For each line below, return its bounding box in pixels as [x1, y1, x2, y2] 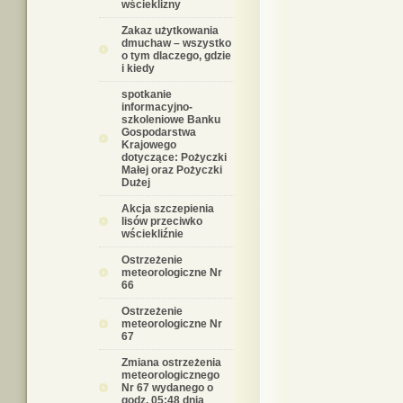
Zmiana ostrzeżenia [121, 356, 221, 369]
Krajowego [121, 139, 176, 151]
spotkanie [121, 88, 172, 101]
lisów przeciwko [121, 215, 202, 228]
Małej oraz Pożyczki [121, 164, 222, 176]
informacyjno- [121, 101, 193, 113]
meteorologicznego [121, 369, 219, 381]
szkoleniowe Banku [121, 113, 220, 126]
